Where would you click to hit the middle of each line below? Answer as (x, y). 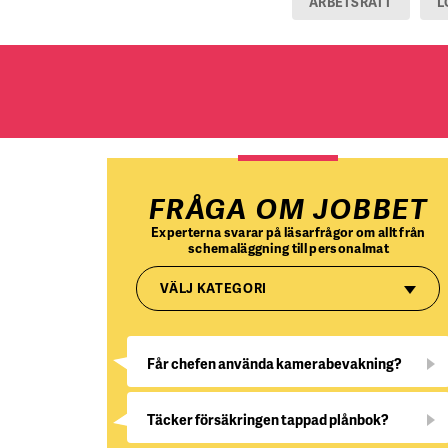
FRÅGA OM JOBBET (288, 209)
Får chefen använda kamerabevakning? (274, 363)
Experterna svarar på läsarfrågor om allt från (288, 232)
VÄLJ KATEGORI (213, 288)
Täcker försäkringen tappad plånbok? (268, 419)
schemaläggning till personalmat (288, 248)
